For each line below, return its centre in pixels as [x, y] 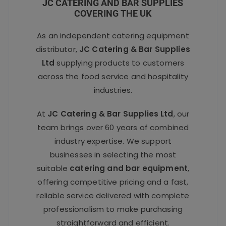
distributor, [58, 49]
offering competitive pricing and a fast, [113, 182]
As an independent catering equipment [113, 36]
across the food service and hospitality [113, 77]
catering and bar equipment [129, 168]
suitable [53, 168]
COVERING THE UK [113, 14]
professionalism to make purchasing [113, 209]
